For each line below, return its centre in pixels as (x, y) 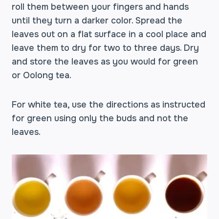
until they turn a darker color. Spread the (97, 21)
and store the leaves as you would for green (105, 62)
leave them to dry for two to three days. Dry (105, 48)
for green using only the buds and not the (100, 118)
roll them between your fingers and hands (100, 7)
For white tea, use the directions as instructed (109, 105)
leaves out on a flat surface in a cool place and (109, 34)
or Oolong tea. (42, 75)
